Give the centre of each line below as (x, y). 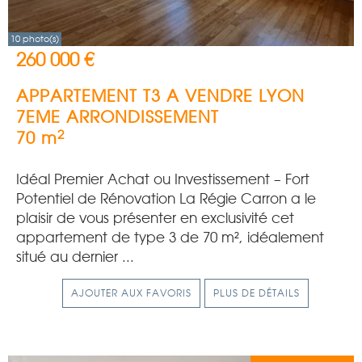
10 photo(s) (35, 39)
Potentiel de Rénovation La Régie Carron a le (166, 199)
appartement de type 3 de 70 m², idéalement (170, 238)
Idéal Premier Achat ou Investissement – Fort (163, 179)
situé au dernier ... (75, 257)
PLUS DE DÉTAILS (256, 293)
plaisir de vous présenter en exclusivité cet (155, 218)
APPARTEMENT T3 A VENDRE (135, 96)
